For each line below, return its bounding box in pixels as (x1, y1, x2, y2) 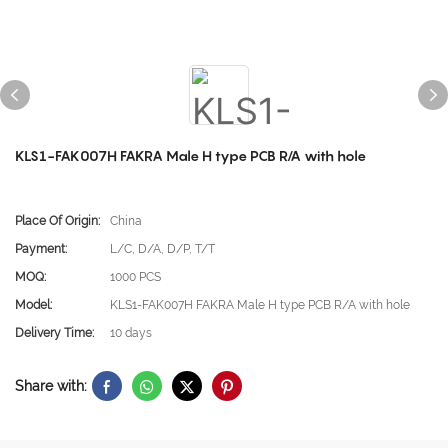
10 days (110, 326, 152, 340)
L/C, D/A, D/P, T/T (110, 242, 215, 256)
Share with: (15, 377, 87, 394)
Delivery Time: (15, 326, 94, 340)
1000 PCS (110, 270, 161, 284)
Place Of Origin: (15, 214, 100, 228)
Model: (15, 298, 52, 312)
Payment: (15, 242, 67, 256)
